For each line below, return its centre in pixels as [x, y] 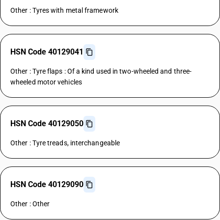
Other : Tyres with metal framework [64, 10]
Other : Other [30, 204]
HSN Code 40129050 [47, 124]
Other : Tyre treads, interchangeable [65, 143]
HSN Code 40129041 [47, 52]
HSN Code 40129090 [47, 184]
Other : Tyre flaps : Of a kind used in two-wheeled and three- [101, 71]
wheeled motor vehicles [46, 82]
